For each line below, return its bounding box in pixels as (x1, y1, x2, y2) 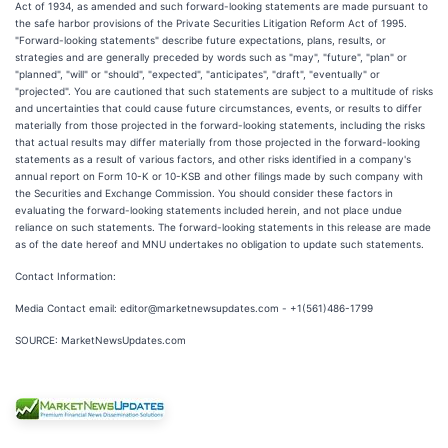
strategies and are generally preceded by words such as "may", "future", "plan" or (15, 51, 407, 63)
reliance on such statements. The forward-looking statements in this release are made (15, 221, 431, 233)
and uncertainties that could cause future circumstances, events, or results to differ (15, 102, 422, 114)
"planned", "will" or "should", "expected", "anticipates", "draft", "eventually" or (15, 68, 380, 80)
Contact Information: (15, 270, 116, 282)
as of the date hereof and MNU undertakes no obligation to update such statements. (15, 238, 424, 250)
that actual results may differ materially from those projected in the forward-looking (15, 136, 420, 148)
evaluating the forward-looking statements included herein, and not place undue (15, 204, 402, 216)
